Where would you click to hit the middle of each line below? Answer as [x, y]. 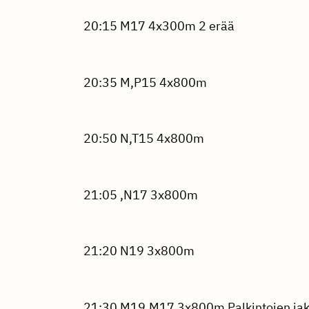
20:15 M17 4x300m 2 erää [159, 26]
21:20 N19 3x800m [139, 251]
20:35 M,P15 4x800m [145, 82]
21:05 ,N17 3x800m [140, 195]
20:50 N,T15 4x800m [143, 139]
